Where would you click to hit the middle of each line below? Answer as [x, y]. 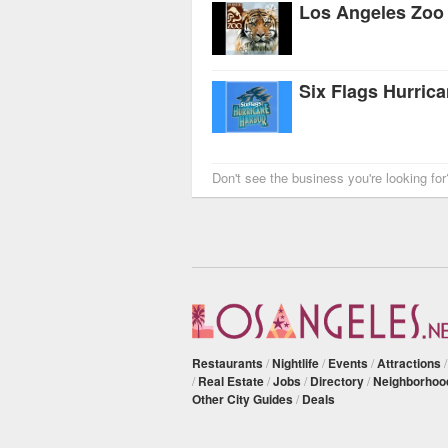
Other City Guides [242, 398]
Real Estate [231, 380]
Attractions [409, 362]
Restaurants [227, 362]
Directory [337, 380]
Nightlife [295, 362]
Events [348, 362]
